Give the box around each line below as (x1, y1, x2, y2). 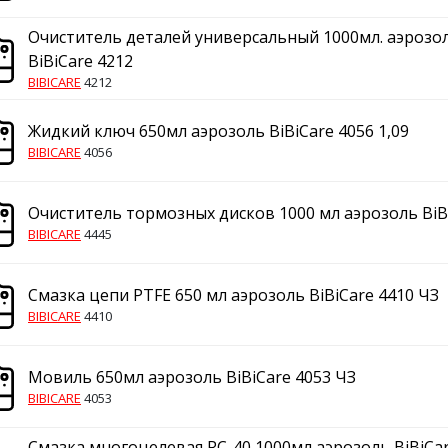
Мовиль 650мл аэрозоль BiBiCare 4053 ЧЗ (28, 366, 356, 388)
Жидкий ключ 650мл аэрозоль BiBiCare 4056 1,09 (28, 120, 409, 142)
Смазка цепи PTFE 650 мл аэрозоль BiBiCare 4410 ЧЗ (28, 284, 439, 306)
